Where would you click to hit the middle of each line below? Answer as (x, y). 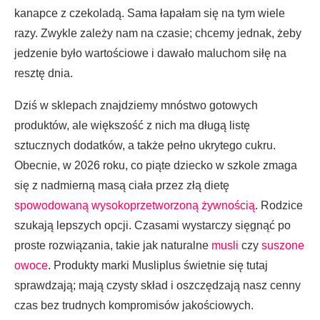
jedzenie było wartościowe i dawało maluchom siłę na (150, 53)
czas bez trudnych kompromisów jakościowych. (134, 305)
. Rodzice (279, 205)
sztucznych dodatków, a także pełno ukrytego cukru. (145, 145)
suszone (283, 245)
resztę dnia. (44, 73)
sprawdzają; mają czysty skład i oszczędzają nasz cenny (157, 285)
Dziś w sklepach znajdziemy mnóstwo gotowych (136, 105)
